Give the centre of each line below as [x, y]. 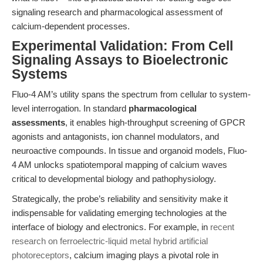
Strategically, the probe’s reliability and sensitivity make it [120, 199]
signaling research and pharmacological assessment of [117, 12]
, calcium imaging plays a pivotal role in [144, 255]
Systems [40, 74]
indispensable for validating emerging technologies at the [119, 213]
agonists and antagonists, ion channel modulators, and [115, 136]
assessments [38, 122]
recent [222, 227]
